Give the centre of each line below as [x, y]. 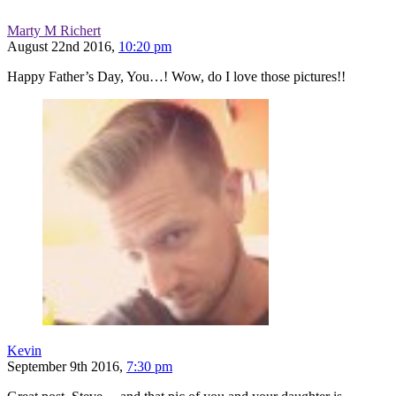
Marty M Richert [54, 30]
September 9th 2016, [67, 366]
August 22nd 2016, [63, 46]
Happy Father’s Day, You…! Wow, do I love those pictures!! [176, 76]
